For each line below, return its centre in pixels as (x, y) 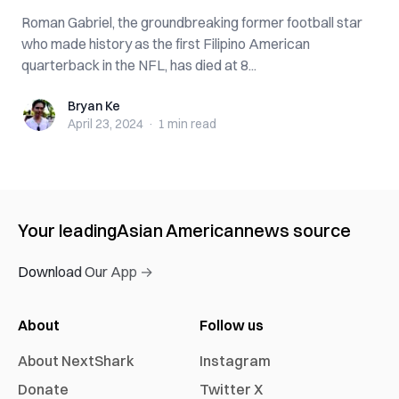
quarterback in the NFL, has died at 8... (139, 65)
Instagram (235, 361)
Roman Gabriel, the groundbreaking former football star (192, 22)
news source (297, 230)
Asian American (180, 230)
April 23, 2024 (106, 124)
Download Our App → (85, 272)
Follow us (232, 325)
